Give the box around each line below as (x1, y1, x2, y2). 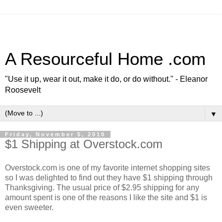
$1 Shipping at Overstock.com (5, 137, 163, 151)
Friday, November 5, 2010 (5, 131, 106, 137)
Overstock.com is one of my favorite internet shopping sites (5, 163, 210, 172)
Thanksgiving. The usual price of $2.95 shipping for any (5, 183, 199, 192)
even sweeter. (5, 203, 54, 212)
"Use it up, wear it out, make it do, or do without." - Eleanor (5, 75, 208, 83)
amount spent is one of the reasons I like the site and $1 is (5, 193, 207, 202)
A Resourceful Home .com (5, 50, 206, 68)
